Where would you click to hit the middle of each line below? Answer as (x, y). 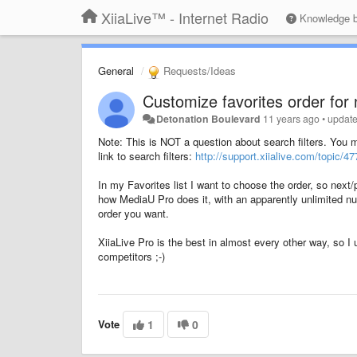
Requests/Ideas (198, 71)
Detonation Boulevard (209, 118)
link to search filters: (147, 155)
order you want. (133, 213)
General (116, 71)
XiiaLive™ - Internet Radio (185, 18)
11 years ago (292, 118)
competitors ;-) (131, 256)
